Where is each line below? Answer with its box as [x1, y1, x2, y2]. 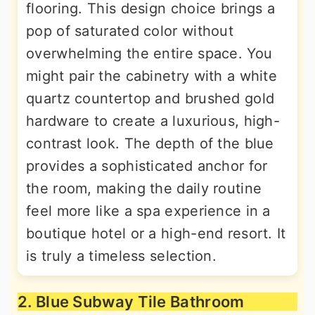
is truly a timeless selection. [26, 247, 217, 264]
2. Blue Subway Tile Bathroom [18, 292, 245, 311]
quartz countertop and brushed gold [26, 90, 275, 107]
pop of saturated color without [26, 22, 233, 39]
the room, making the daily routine [26, 180, 262, 197]
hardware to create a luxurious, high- [26, 112, 281, 129]
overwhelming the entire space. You [26, 45, 273, 62]
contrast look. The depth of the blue [26, 135, 274, 152]
